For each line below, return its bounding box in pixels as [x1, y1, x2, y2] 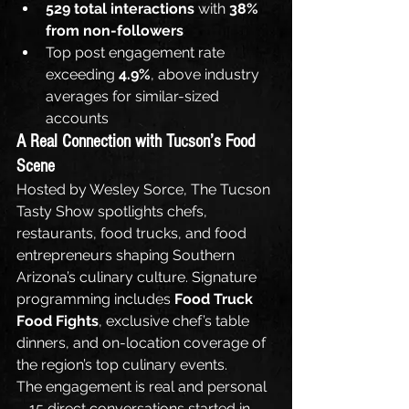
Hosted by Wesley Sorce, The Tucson [16, 180, 274, 198]
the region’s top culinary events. [16, 355, 227, 373]
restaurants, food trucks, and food [16, 224, 250, 242]
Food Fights [16, 311, 99, 330]
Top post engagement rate [46, 43, 228, 61]
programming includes [16, 289, 174, 308]
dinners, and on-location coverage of [16, 333, 269, 351]
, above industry [151, 65, 263, 83]
